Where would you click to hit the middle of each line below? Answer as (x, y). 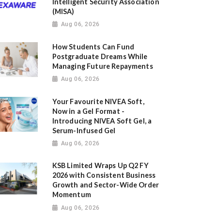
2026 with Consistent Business (104, 175)
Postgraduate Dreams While (100, 56)
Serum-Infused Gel (84, 130)
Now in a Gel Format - (88, 111)
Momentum (71, 195)
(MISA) (63, 12)
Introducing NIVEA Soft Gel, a (102, 121)
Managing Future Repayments (102, 66)
